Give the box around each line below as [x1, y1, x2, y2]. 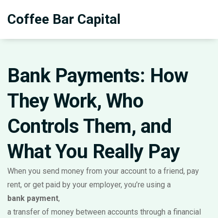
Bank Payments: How [7, 64, 188, 87]
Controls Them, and [7, 115, 171, 138]
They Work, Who [7, 90, 143, 112]
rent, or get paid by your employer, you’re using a [7, 180, 171, 189]
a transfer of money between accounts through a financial [7, 207, 201, 217]
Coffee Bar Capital [7, 11, 121, 27]
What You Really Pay [7, 140, 180, 163]
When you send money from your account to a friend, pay [7, 166, 199, 176]
